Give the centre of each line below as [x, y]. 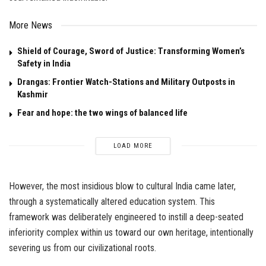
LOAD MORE [133, 145]
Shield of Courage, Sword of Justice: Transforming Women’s [131, 51]
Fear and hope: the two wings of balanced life [102, 113]
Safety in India [44, 63]
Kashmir [33, 94]
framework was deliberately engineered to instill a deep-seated [126, 217]
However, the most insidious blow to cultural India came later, [122, 186]
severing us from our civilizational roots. [83, 248]
